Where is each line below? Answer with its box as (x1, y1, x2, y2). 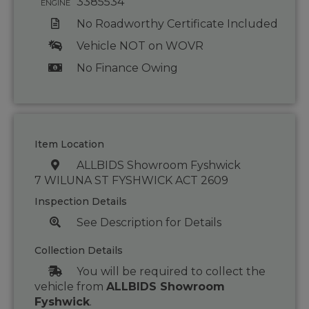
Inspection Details (34, 195, 127, 208)
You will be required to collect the (76, 265, 266, 279)
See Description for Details (76, 216, 221, 230)
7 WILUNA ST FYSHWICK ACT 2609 (34, 174, 228, 188)
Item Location (34, 138, 104, 151)
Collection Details (34, 244, 123, 257)
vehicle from (34, 280, 106, 294)
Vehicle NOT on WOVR (76, 39, 203, 53)
